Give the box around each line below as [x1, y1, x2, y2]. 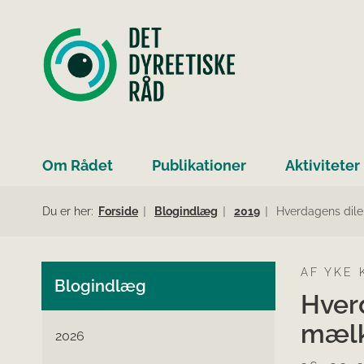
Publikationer [152, 157, 246, 175]
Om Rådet [42, 157, 113, 175]
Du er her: [42, 205, 93, 219]
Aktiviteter [285, 157, 360, 175]
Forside [98, 205, 138, 219]
